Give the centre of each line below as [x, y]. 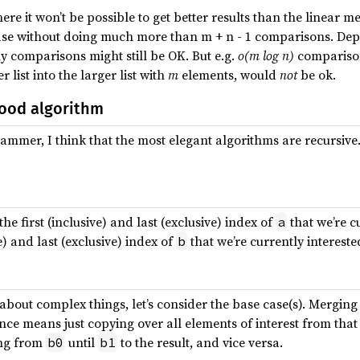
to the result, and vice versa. [200, 343]
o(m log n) [266, 56]
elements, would [229, 75]
